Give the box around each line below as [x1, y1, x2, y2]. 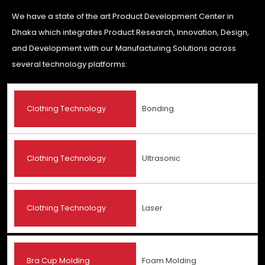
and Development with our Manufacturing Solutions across [12, 43, 236, 54]
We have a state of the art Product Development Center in [12, 11, 234, 22]
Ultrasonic [142, 153, 181, 163]
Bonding [142, 103, 174, 114]
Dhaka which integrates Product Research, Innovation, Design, [12, 27, 249, 38]
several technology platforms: [12, 59, 127, 70]
